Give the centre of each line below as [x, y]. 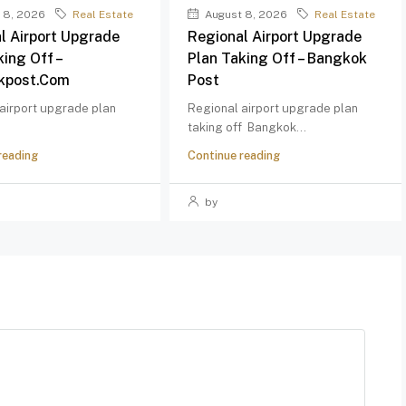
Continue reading [233, 155]
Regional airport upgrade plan [272, 108]
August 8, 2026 [244, 14]
